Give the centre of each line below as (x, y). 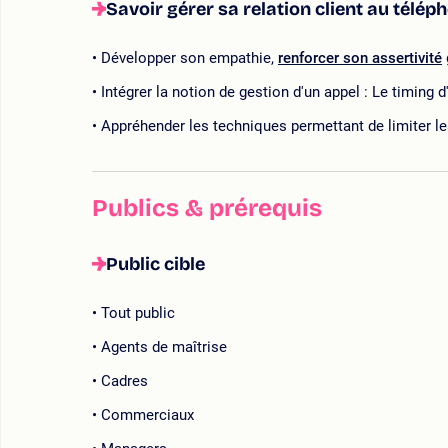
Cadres (124, 381)
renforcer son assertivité (360, 58)
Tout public (138, 313)
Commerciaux (147, 415)
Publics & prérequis (207, 208)
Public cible (155, 264)
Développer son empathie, (189, 58)
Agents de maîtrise (164, 347)
